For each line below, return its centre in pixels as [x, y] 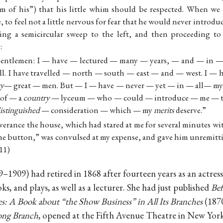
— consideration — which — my [97, 110]
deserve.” [190, 110]
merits [164, 110]
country [37, 98]
